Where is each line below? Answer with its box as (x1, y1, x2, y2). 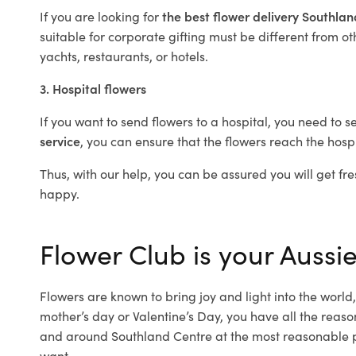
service (40, 132, 80, 149)
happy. (40, 184, 79, 202)
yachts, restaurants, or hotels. (40, 47, 208, 64)
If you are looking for (40, 7, 162, 25)
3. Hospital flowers (40, 79, 146, 97)
